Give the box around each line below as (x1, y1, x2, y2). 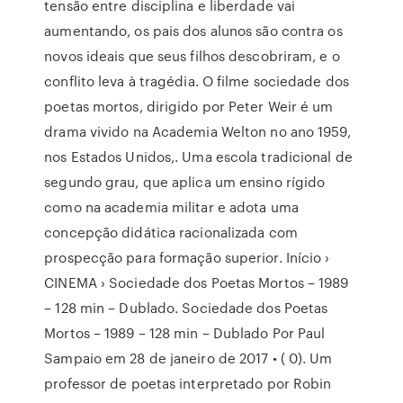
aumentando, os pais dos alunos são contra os (44, 21, 343, 40)
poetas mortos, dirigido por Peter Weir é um (44, 96, 334, 116)
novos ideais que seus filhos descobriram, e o (44, 46, 340, 66)
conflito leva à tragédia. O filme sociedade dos (44, 71, 349, 91)
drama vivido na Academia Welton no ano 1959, (44, 121, 351, 141)
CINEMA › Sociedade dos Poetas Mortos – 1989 (44, 273, 349, 292)
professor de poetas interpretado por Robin (44, 373, 332, 393)
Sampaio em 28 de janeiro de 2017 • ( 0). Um (44, 348, 333, 368)
